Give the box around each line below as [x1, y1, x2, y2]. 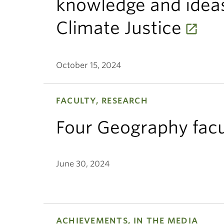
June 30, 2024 [56, 159, 109, 168]
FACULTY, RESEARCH [56, 96, 148, 105]
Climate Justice [56, 17, 181, 38]
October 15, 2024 [56, 60, 121, 70]
